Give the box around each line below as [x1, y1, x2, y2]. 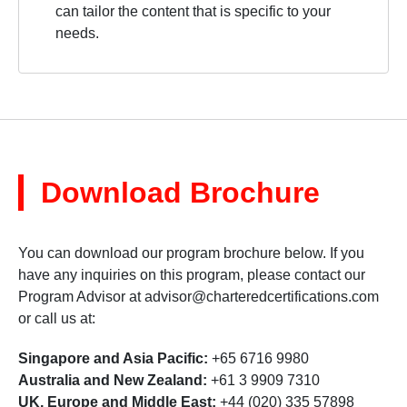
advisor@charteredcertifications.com [144, 289, 379, 305]
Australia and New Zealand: [18, 372, 207, 389]
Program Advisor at [18, 289, 144, 305]
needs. [55, 25, 99, 42]
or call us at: [18, 311, 95, 327]
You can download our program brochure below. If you [18, 245, 364, 262]
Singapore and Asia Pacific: [18, 351, 208, 367]
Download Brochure [41, 176, 320, 210]
